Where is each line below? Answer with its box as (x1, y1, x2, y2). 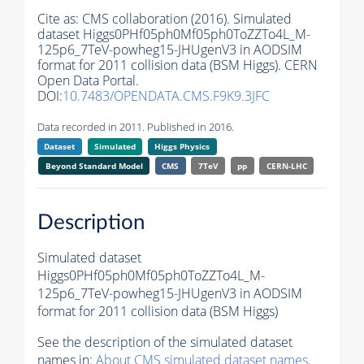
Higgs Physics (154, 141, 210, 153)
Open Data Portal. (37, 71, 139, 90)
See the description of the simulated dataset (37, 332, 292, 351)
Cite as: (37, 10, 82, 28)
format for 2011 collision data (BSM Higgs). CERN (37, 56, 318, 75)
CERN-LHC (266, 160, 307, 172)
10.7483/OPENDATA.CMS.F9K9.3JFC (63, 87, 270, 106)
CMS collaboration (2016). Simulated (82, 10, 292, 28)
